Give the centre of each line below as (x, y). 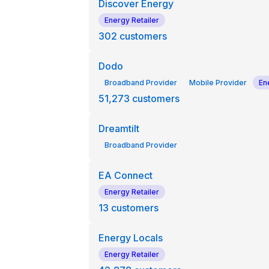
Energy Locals (130, 238)
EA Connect (125, 175)
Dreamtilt (119, 128)
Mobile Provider (218, 83)
